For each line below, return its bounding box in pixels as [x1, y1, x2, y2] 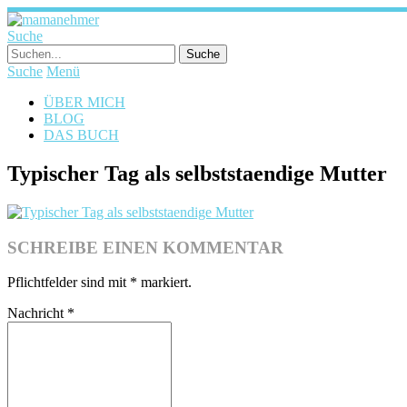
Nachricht [7, 305, 67, 322]
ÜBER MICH [44, 94, 125, 110]
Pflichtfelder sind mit [7, 274, 130, 291]
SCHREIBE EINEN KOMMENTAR [7, 237, 283, 257]
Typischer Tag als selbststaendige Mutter [7, 161, 387, 185]
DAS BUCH [44, 127, 119, 143]
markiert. [137, 274, 192, 291]
